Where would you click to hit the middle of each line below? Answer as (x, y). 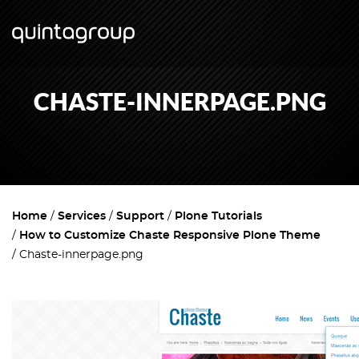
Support (140, 216)
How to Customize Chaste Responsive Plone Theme (170, 236)
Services (82, 216)
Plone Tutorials (218, 216)
